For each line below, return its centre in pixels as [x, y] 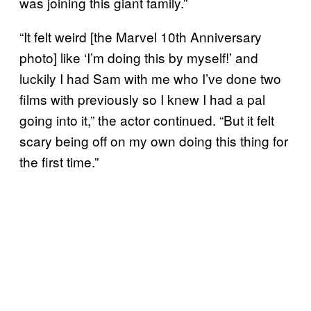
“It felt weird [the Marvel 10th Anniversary [141, 36]
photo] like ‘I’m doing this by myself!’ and [139, 57]
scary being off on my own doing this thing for [154, 140]
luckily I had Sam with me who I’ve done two [150, 78]
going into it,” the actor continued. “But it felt [147, 119]
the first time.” [59, 161]
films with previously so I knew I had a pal [142, 99]
